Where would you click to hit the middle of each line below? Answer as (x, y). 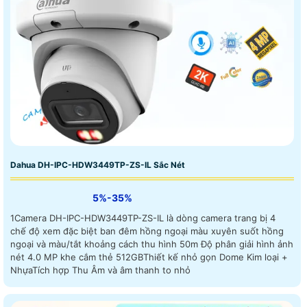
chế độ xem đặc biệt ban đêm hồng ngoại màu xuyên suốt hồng (147, 231)
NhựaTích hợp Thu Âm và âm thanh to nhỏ (100, 270)
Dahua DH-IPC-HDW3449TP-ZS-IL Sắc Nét (98, 164)
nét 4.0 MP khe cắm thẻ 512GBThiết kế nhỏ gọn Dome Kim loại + (149, 257)
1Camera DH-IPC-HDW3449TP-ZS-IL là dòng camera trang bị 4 (143, 218)
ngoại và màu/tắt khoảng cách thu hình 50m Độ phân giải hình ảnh (152, 244)
